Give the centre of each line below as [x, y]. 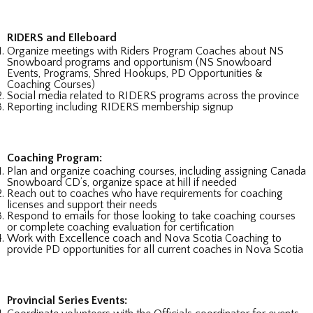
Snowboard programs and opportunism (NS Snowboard [139, 63]
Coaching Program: [54, 158]
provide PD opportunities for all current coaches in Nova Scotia [155, 250]
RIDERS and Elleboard [62, 38]
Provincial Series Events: [67, 301]
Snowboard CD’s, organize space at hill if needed [122, 183]
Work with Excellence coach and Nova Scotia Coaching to [144, 239]
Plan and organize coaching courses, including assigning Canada [156, 172]
